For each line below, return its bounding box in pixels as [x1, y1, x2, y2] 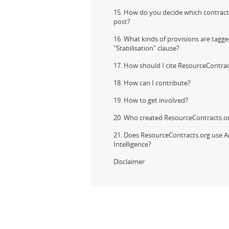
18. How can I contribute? [113, 78, 191, 87]
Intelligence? [113, 140, 151, 149]
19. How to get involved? [113, 96, 188, 105]
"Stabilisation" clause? [113, 43, 179, 53]
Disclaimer [113, 157, 145, 166]
